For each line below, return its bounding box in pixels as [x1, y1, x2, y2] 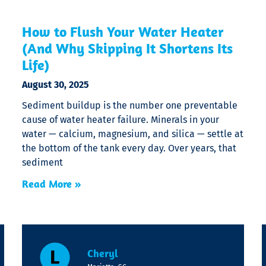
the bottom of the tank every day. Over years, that [22, 142, 237, 154]
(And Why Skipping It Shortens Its [22, 39, 233, 58]
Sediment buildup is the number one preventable [22, 100, 238, 112]
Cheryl [87, 246, 118, 261]
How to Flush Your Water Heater [22, 23, 224, 41]
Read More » [22, 177, 82, 191]
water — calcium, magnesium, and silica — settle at [22, 128, 244, 140]
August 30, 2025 [22, 79, 90, 91]
